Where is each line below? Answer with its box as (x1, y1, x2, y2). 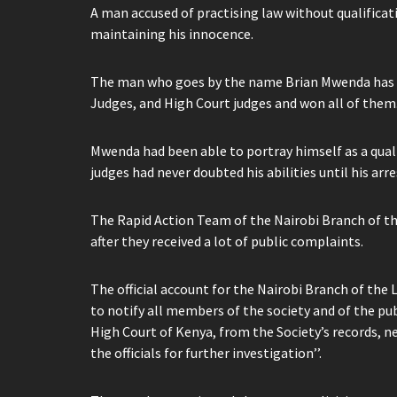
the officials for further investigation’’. (90, 344, 322, 362)
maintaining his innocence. (90, 25, 253, 43)
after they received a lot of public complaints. (90, 232, 363, 251)
